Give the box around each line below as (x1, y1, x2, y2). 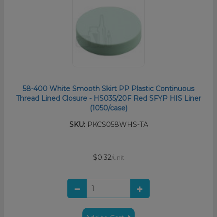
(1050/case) (90, 103, 127, 112)
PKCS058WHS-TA (85, 120, 148, 129)
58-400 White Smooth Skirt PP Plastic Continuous (23, 84, 194, 93)
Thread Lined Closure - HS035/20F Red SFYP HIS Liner (16, 93, 201, 103)
